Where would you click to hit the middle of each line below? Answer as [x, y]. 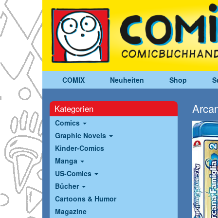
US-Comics [74, 173]
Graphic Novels [82, 136]
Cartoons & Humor [86, 199]
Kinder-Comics [80, 148]
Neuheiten [127, 80]
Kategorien [74, 109]
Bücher [68, 186]
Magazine [71, 211]
